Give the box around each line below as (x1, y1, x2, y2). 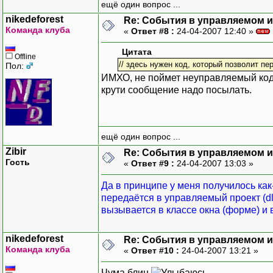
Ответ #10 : (131, 245, 179, 255)
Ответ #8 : (131, 26, 174, 36)
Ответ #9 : (131, 158, 174, 168)
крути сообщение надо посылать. (101, 84, 252, 95)
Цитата (122, 47, 152, 57)
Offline (13, 52, 36, 61)
